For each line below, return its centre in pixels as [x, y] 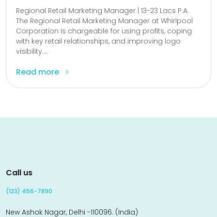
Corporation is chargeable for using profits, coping [104, 31]
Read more [39, 72]
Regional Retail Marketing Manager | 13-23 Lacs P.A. [102, 11]
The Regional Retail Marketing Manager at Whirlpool [104, 21]
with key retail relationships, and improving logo [98, 41]
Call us [19, 173]
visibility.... [32, 52]
